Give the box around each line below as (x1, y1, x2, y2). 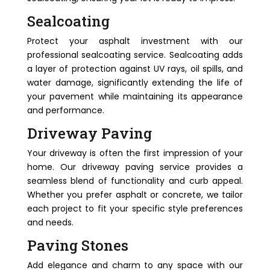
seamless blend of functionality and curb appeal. (27, 175, 243, 187)
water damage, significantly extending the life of (27, 77, 243, 89)
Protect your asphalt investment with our (27, 35, 243, 47)
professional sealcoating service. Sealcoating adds (27, 49, 243, 61)
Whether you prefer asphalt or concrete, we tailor (27, 189, 243, 201)
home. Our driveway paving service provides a (27, 161, 243, 173)
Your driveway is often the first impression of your (27, 147, 243, 159)
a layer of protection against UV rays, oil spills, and (27, 63, 243, 75)
